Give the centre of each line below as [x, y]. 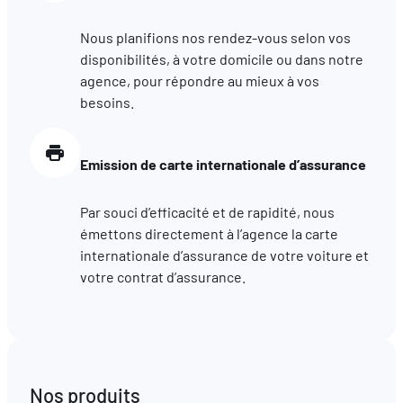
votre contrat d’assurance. [162, 276]
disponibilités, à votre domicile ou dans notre [221, 58]
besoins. [107, 102]
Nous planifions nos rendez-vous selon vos [215, 37]
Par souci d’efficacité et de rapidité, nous [207, 211]
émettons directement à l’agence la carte [209, 233]
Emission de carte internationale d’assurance [223, 164]
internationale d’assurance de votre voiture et [224, 255]
